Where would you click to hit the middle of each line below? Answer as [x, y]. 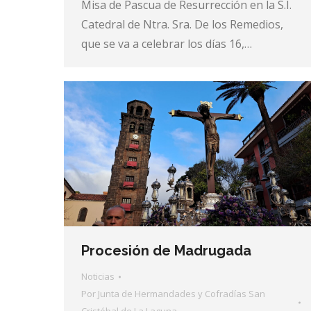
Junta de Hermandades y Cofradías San [182, 294]
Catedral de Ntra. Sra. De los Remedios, [182, 24]
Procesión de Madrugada [166, 251]
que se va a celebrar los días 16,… [167, 43]
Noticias [98, 277]
